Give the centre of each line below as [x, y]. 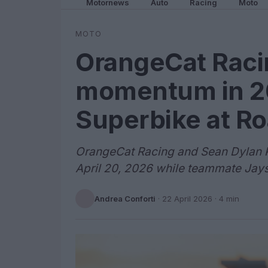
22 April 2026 [187, 198]
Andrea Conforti [125, 198]
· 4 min [226, 198]
